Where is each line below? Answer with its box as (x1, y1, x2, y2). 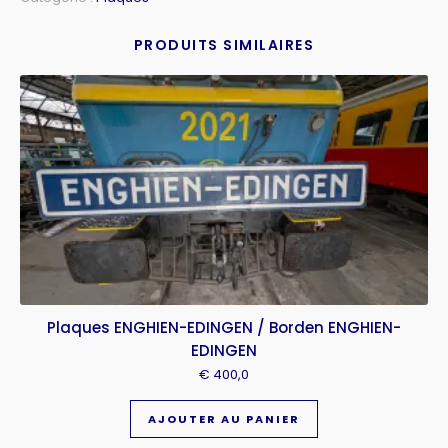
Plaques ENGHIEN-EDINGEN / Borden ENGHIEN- (47, 316, 401, 338)
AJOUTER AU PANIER (148, 411, 300, 428)
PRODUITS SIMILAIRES (133, 34, 315, 55)
